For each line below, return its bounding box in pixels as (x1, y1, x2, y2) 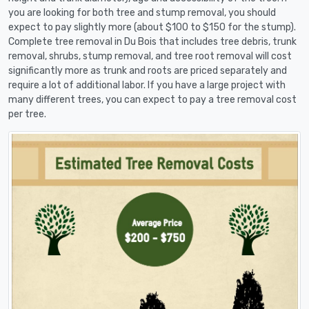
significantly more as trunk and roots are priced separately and (8, 64, 287, 77)
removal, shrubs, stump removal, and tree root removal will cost (8, 50, 292, 62)
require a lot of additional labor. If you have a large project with (8, 79, 286, 91)
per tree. (8, 108, 46, 120)
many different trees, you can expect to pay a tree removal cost (8, 93, 297, 106)
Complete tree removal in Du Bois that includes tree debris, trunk (8, 35, 297, 48)
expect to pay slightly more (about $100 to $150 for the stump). (8, 21, 296, 33)
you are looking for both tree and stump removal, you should (8, 6, 276, 19)
